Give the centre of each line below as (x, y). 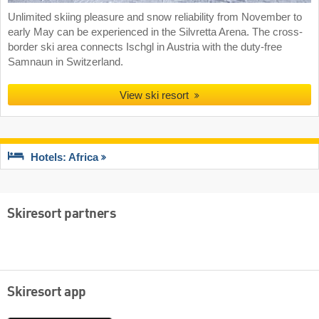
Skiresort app (47, 293)
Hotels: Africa (64, 158)
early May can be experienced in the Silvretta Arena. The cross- (155, 32)
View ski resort (155, 95)
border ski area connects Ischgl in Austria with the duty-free (145, 47)
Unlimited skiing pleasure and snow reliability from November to (155, 17)
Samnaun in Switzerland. (66, 62)
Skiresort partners (62, 214)
